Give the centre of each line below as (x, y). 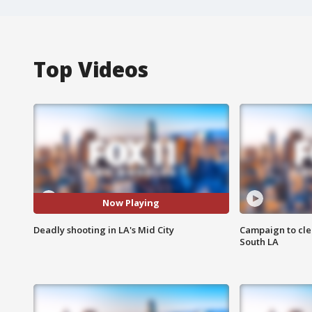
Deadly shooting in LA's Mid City (104, 229)
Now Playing (131, 203)
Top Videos (91, 69)
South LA (259, 241)
